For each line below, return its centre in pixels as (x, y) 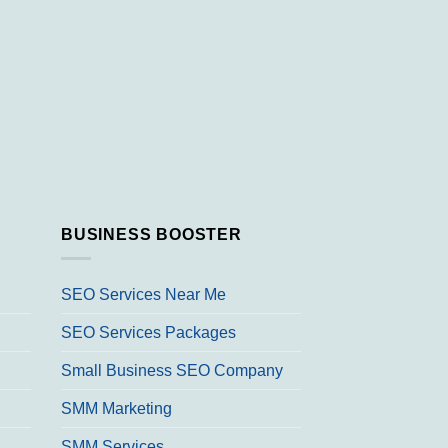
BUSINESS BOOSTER (151, 234)
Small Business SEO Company (172, 371)
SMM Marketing (116, 409)
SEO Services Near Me (143, 295)
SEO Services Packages (148, 333)
